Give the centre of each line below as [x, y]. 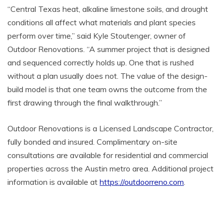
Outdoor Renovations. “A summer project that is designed [109, 49]
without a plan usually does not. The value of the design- [108, 76]
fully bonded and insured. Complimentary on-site [92, 141]
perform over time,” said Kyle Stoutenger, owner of [97, 35]
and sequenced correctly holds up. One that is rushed [101, 62]
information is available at [54, 182]
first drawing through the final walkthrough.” [85, 102]
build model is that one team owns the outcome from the [107, 89]
